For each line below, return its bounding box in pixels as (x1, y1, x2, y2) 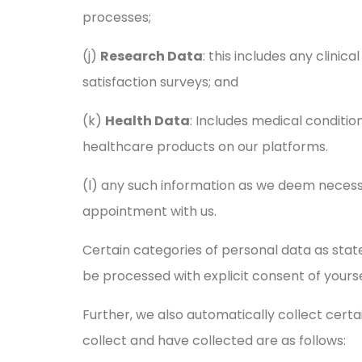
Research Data (100, 47, 203, 65)
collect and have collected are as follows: (82, 331, 346, 350)
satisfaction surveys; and (82, 73, 238, 91)
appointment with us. (82, 202, 217, 221)
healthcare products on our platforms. (82, 137, 328, 156)
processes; (82, 8, 151, 27)
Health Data (105, 112, 190, 130)
